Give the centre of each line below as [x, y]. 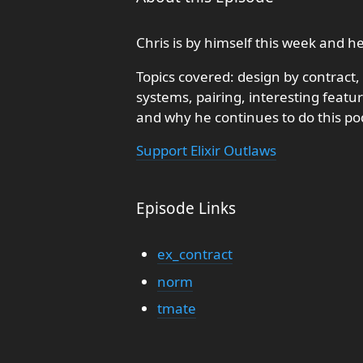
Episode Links [186, 208]
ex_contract [194, 254]
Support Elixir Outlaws [206, 150]
